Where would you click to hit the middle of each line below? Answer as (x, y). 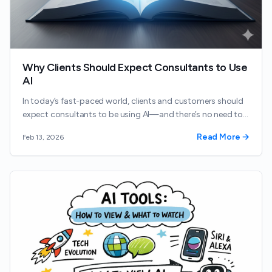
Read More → (223, 137)
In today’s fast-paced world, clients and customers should (133, 101)
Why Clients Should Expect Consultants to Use (135, 68)
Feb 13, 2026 (43, 138)
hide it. (35, 128)
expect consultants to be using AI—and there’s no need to (133, 115)
